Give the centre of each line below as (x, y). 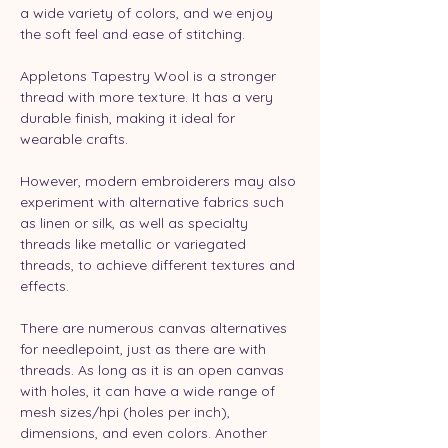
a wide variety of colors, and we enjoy (148, 12)
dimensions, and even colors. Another (145, 432)
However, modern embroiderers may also (160, 180)
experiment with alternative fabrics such (154, 201)
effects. (44, 285)
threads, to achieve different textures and (159, 264)
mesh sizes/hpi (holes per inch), (127, 411)
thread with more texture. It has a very (148, 96)
